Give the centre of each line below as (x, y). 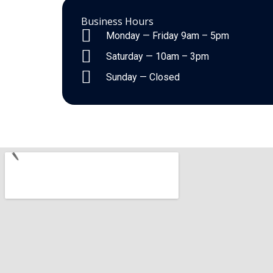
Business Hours (118, 22)
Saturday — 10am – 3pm (158, 57)
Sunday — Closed (143, 77)
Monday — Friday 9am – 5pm (168, 36)
